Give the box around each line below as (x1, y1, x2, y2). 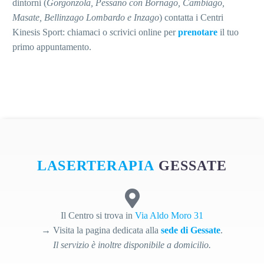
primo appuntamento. (12, 42, 91, 52)
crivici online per (113, 27, 178, 38)
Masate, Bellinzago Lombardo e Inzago (12, 12, 159, 23)
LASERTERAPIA (37, 158, 154, 174)
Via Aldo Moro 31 (135, 210, 203, 221)
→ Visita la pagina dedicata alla (41, 225, 161, 236)
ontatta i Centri (169, 12, 223, 23)
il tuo (217, 27, 239, 38)
